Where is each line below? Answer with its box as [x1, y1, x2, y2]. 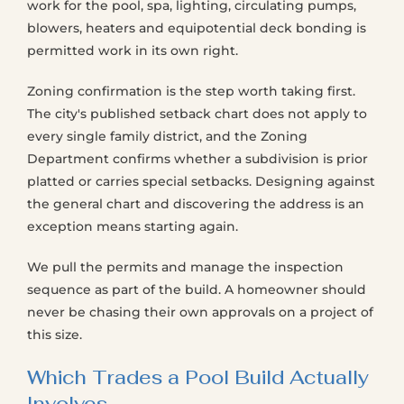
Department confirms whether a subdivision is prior [27, 151, 368, 167]
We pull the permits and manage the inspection [27, 259, 344, 275]
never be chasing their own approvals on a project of [27, 304, 373, 320]
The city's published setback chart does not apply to [27, 106, 367, 122]
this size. [27, 326, 82, 343]
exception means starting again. [27, 218, 238, 234]
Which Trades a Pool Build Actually [27, 365, 369, 390]
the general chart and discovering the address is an [27, 196, 364, 212]
